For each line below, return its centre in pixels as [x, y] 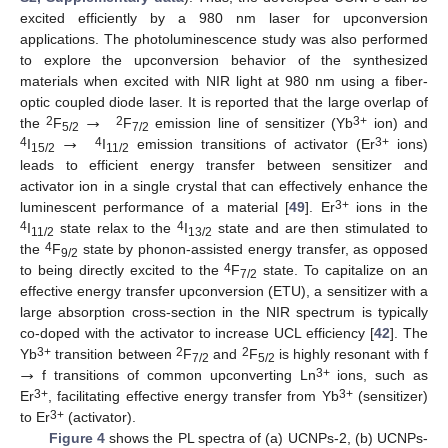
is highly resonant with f [351, 354]
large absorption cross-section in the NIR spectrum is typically [224, 312]
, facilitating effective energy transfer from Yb [193, 396]
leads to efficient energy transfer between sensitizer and [224, 165]
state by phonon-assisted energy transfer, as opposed [252, 249]
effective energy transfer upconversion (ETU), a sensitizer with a [224, 291]
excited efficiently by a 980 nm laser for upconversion [224, 18]
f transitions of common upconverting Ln [175, 375]
